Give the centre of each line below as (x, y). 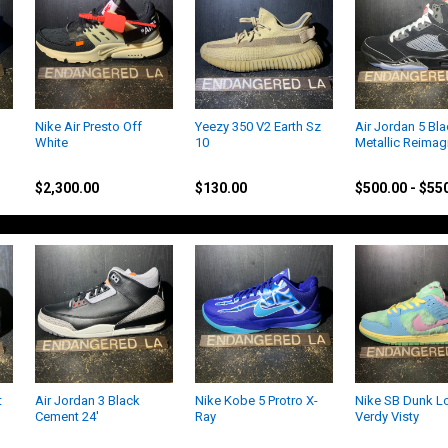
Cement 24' (67, 417)
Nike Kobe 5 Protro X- (256, 401)
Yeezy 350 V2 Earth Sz (258, 126)
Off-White (63, 163)
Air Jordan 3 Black (88, 401)
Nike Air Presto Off (89, 126)
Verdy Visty (386, 417)
